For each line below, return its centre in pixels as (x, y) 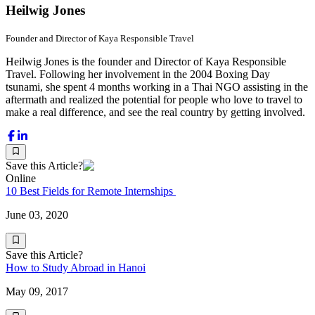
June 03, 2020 (37, 215)
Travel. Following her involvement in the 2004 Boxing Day (138, 74)
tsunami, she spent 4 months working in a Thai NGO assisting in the (157, 86)
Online (21, 179)
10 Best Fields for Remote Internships (91, 191)
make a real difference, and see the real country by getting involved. (155, 112)
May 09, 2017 (37, 291)
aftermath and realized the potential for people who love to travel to (154, 99)
